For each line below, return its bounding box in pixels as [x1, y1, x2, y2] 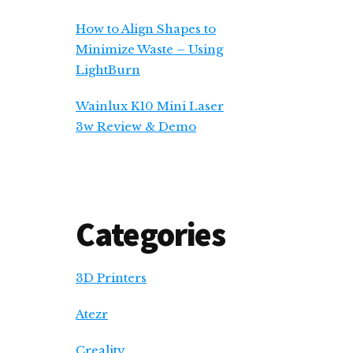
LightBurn [76, 62, 140, 77]
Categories [76, 214, 226, 255]
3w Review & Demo [76, 119, 196, 134]
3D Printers [76, 270, 147, 285]
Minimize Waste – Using [76, 42, 223, 57]
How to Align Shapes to [76, 21, 216, 36]
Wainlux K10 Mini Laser [76, 98, 224, 113]
